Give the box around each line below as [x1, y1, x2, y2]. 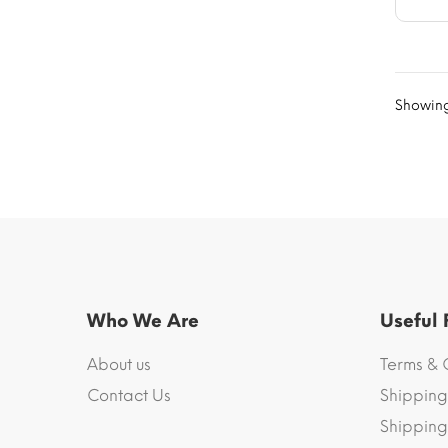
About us [87, 355, 151, 375]
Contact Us [87, 386, 171, 406]
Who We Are [87, 310, 199, 333]
